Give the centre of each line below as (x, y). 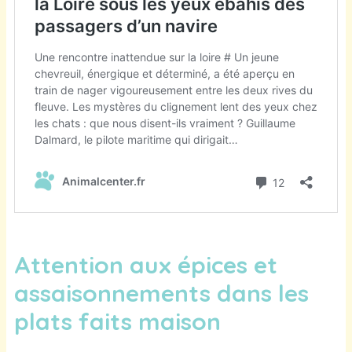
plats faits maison (121, 321)
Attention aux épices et (146, 264)
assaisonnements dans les (161, 293)
